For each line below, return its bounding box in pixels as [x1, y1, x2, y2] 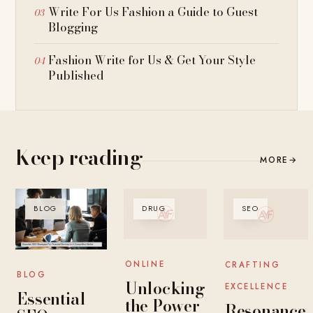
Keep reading [15, 141, 143, 174]
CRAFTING [224, 259, 281, 270]
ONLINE [124, 258, 166, 270]
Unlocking [124, 275, 205, 300]
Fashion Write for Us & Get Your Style [48, 51, 256, 70]
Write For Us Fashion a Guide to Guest [48, 3, 259, 22]
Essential [17, 286, 86, 311]
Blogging [48, 18, 99, 37]
